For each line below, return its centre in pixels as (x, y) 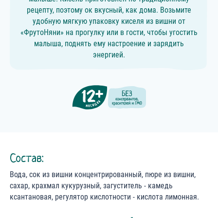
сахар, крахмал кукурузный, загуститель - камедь (91, 186)
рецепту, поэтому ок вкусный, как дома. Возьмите (109, 10)
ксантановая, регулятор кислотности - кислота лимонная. (104, 197)
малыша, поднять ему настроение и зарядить (109, 44)
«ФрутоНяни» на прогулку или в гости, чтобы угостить (109, 33)
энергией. (109, 55)
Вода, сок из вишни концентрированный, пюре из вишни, (103, 175)
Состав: (27, 158)
